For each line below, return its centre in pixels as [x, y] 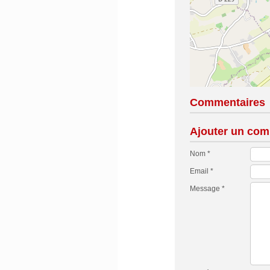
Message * [207, 189]
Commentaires [227, 102]
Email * [201, 171]
